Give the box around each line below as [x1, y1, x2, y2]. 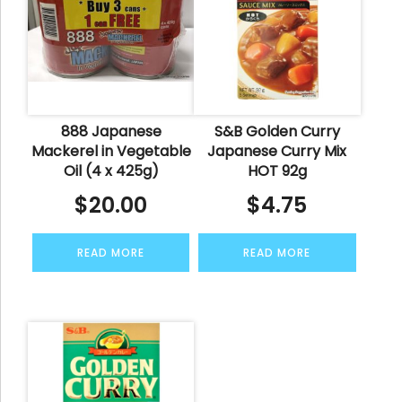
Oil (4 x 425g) [63, 161, 159, 182]
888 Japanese [60, 121, 162, 143]
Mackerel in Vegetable [31, 141, 191, 162]
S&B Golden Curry [214, 121, 340, 143]
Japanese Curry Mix [207, 141, 347, 162]
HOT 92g [247, 161, 307, 182]
